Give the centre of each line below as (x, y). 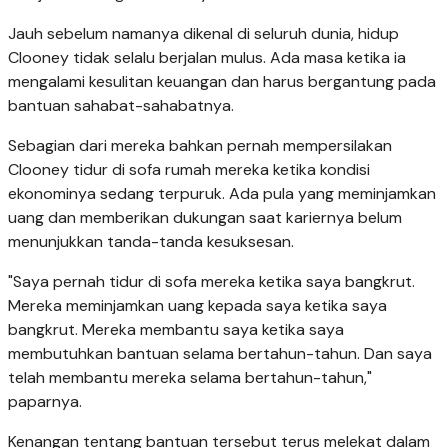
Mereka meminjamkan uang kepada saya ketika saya (197, 305)
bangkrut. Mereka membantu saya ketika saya (176, 329)
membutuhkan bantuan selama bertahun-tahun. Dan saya (220, 353)
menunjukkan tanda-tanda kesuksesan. (151, 241)
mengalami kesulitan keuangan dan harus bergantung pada (222, 81)
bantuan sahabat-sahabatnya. (121, 105)
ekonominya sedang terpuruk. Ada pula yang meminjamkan (222, 193)
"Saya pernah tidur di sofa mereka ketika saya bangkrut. (211, 281)
